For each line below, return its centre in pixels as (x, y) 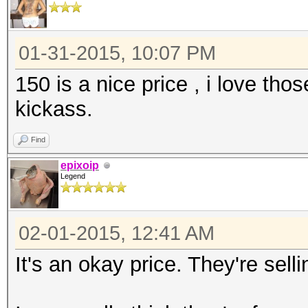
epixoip (80, 165)
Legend (73, 176)
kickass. (54, 109)
